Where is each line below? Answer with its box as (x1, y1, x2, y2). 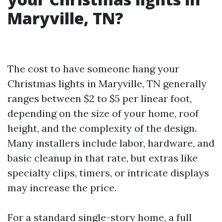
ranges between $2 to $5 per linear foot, (7, 92, 192, 105)
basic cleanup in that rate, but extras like (7, 152, 198, 164)
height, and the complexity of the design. (7, 122, 197, 134)
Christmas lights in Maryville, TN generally (7, 77, 207, 90)
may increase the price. (7, 181, 116, 194)
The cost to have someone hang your (7, 62, 179, 75)
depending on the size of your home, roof (7, 107, 199, 119)
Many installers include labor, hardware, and (7, 137, 215, 149)
